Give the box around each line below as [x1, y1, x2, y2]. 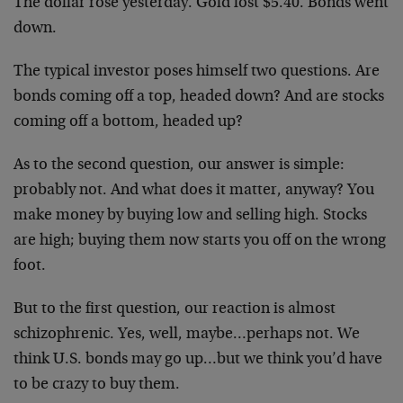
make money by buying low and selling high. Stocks [13, 208, 367, 224]
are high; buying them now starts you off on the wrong [13, 233, 386, 249]
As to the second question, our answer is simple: [13, 157, 345, 174]
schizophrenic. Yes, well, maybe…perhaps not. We [13, 327, 360, 343]
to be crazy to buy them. [13, 377, 180, 393]
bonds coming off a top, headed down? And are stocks [13, 89, 384, 105]
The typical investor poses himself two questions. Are [13, 64, 380, 80]
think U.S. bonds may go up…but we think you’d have [13, 352, 382, 368]
